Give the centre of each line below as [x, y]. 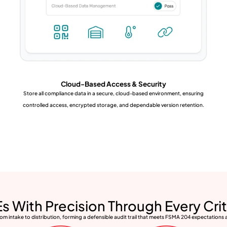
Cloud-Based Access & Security [113, 84]
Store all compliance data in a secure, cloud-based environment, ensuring [113, 93]
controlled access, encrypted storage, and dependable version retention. [113, 105]
